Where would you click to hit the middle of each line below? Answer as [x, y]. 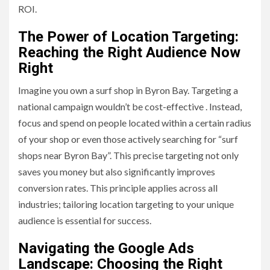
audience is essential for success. [85, 221]
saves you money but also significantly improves [117, 172]
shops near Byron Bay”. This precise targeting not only [128, 155]
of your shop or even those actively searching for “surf [128, 139]
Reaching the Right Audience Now [129, 53]
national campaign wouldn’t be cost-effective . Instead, [130, 107]
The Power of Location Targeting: [128, 37]
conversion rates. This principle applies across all [118, 188]
